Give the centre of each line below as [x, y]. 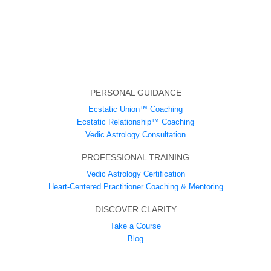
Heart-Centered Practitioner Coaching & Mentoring [135, 186]
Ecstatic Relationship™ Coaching [135, 122]
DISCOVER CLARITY [135, 209]
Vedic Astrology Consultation [135, 134]
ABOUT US [135, 261]
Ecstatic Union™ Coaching [135, 109]
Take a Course [135, 226]
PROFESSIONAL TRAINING [135, 157]
